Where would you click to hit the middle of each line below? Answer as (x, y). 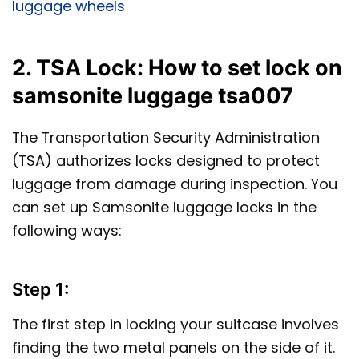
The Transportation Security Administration (166, 138)
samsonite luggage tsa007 (153, 95)
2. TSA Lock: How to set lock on (177, 67)
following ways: (67, 231)
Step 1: (40, 290)
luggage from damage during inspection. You (175, 184)
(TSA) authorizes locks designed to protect (166, 161)
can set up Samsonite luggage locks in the (164, 208)
